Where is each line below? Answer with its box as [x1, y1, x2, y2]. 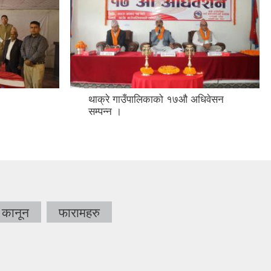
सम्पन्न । [88, 59, 122, 71]
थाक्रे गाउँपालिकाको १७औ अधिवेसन [88, 47, 224, 59]
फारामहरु [59, 158, 100, 173]
